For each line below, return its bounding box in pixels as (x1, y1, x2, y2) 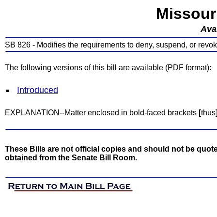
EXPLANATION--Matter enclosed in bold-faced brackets (5, 108, 199, 117)
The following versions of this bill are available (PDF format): (5, 63, 211, 72)
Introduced (17, 85, 58, 95)
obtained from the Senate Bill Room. (5, 154, 137, 162)
